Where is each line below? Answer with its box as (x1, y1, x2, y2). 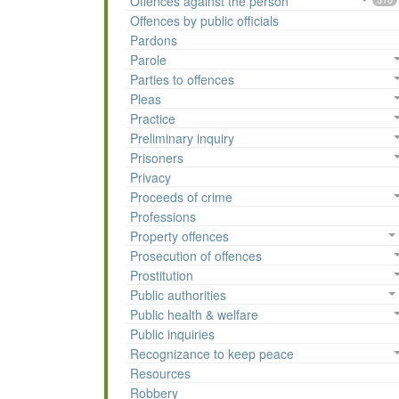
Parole (130, 51, 167, 69)
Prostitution (130, 266, 193, 285)
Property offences (130, 227, 229, 246)
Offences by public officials (130, 12, 279, 30)
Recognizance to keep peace (130, 345, 294, 363)
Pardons (130, 31, 177, 50)
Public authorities (130, 286, 226, 305)
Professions (130, 208, 196, 226)
